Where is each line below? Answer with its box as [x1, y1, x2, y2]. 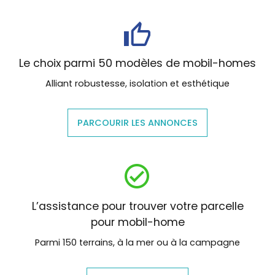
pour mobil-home [90, 214, 185, 230]
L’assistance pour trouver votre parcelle [31, 198, 244, 214]
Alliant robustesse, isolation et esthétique [45, 77, 230, 90]
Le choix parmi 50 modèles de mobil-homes [19, 55, 256, 71]
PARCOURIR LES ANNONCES [77, 116, 198, 129]
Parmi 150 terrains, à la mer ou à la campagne [35, 236, 240, 249]
